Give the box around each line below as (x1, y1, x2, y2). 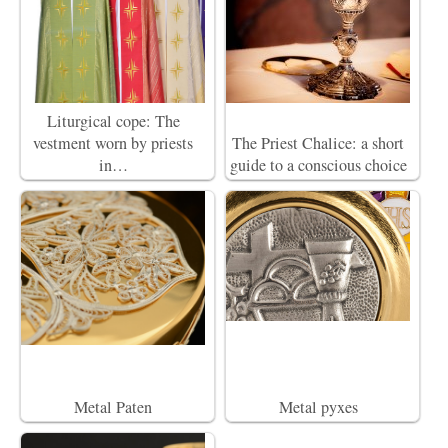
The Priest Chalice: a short (232, 132, 404, 154)
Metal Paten (74, 396, 152, 418)
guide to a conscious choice (229, 154, 407, 176)
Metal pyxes (278, 396, 358, 418)
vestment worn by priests (33, 132, 193, 154)
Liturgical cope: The (46, 110, 180, 132)
